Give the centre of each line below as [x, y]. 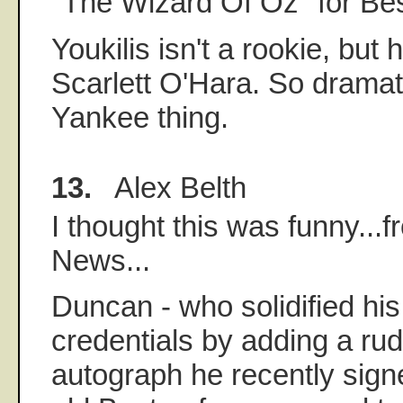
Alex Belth [169, 187]
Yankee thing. [140, 117]
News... [101, 260]
